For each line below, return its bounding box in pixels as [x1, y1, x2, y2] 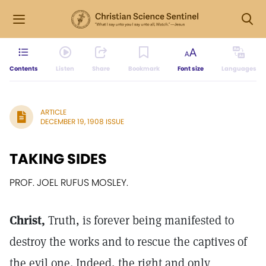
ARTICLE [40, 107, 66, 117]
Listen [56, 64, 75, 73]
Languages [221, 64, 256, 73]
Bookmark [128, 64, 160, 73]
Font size [177, 64, 204, 73]
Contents [9, 64, 38, 73]
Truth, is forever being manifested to [45, 213, 234, 228]
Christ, [9, 213, 45, 228]
